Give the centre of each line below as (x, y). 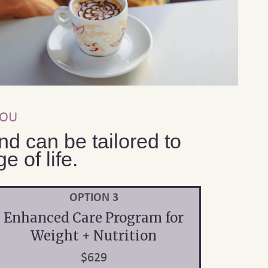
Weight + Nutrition (94, 236)
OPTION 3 (94, 197)
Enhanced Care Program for (94, 218)
